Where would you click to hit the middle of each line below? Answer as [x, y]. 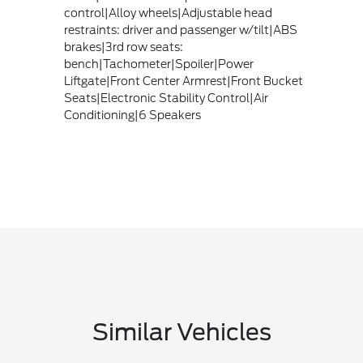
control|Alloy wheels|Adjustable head [168, 13]
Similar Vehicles [181, 332]
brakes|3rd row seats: [123, 47]
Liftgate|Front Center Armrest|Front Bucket [183, 81]
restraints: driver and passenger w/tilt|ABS [180, 30]
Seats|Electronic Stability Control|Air [166, 98]
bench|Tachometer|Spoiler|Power [158, 64]
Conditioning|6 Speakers [132, 115]
